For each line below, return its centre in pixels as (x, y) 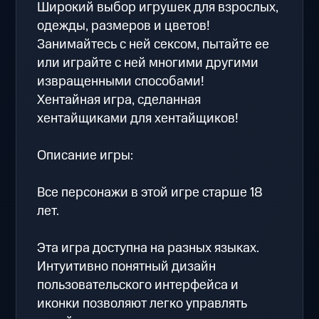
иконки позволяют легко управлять (142, 303)
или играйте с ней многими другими (148, 63)
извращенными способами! (121, 81)
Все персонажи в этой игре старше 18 (150, 192)
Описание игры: (85, 155)
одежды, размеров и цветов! (124, 26)
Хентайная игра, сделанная (119, 100)
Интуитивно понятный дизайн (127, 266)
